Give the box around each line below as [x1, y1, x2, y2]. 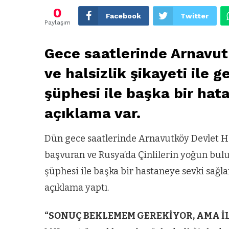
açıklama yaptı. [44, 182, 109, 194]
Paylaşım [44, 18, 71, 26]
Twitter [180, 11, 209, 20]
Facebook [106, 11, 141, 20]
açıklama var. [44, 104, 141, 122]
